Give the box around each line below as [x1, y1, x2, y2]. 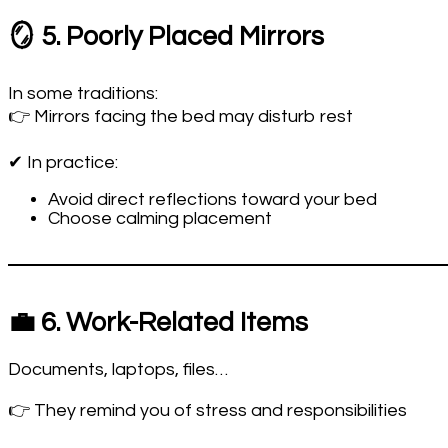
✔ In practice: [8, 153, 118, 173]
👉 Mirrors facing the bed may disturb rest [8, 107, 353, 127]
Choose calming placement [48, 209, 272, 229]
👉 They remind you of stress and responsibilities [8, 400, 407, 420]
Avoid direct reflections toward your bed [48, 190, 377, 210]
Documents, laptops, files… [8, 359, 228, 379]
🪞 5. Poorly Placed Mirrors [8, 22, 324, 51]
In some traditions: [8, 84, 158, 104]
